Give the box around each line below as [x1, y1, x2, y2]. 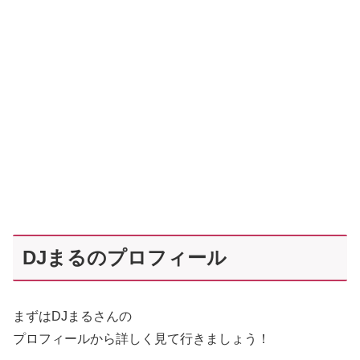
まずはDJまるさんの [13, 309, 132, 323]
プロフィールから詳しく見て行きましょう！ [13, 331, 270, 346]
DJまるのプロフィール [22, 246, 227, 268]
